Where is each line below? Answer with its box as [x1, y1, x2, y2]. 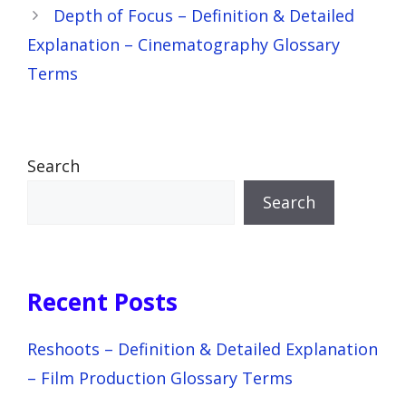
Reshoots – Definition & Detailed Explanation [27, 337, 378, 360]
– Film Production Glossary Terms [27, 366, 293, 389]
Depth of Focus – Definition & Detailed [53, 4, 354, 26]
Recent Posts [27, 285, 178, 318]
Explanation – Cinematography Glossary [27, 33, 340, 55]
